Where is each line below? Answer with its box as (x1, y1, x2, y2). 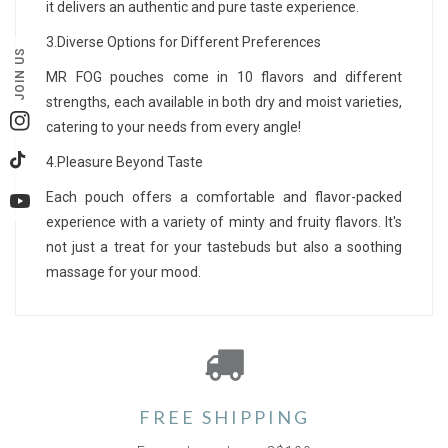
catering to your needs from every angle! (46, 119, 301, 136)
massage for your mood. (46, 264, 201, 281)
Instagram (18, 121, 93, 137)
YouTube (18, 201, 83, 217)
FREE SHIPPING (138, 406, 310, 429)
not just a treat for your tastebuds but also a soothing (46, 239, 402, 256)
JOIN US (12, 46, 27, 101)
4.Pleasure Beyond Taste (46, 154, 203, 171)
